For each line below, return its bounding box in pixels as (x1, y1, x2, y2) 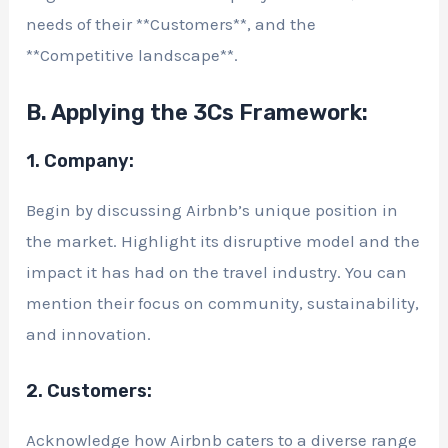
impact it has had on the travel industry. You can (26, 262, 408, 283)
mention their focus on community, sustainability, (26, 293, 420, 314)
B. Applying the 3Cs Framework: (26, 99, 369, 127)
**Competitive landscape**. (26, 45, 239, 66)
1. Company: (26, 150, 135, 173)
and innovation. (26, 324, 152, 345)
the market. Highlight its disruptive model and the (26, 231, 421, 252)
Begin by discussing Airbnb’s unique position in (26, 200, 399, 221)
